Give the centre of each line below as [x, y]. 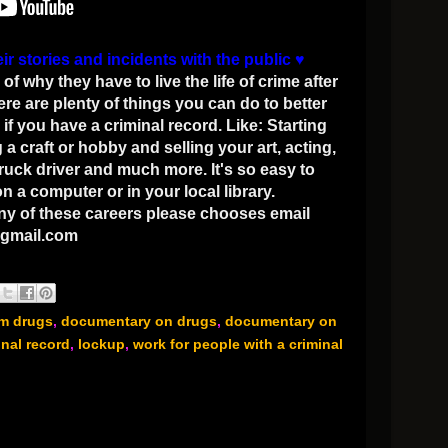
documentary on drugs [139, 321]
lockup [101, 344]
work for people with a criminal [238, 344]
